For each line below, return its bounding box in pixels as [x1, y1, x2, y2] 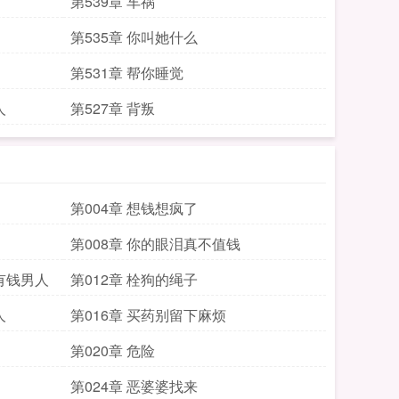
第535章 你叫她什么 [70, 27, 198, 47]
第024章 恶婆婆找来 [70, 376, 198, 396]
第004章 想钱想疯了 [70, 198, 198, 218]
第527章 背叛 [70, 98, 155, 118]
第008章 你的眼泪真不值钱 [70, 233, 240, 254]
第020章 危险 [70, 340, 155, 361]
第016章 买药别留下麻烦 [70, 305, 226, 325]
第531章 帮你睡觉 [70, 62, 183, 83]
